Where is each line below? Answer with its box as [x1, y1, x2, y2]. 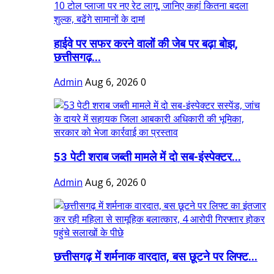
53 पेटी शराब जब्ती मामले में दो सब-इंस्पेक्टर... [54, 150, 241, 164]
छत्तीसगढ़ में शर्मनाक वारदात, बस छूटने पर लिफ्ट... [54, 250, 257, 264]
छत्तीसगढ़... [54, 50, 101, 64]
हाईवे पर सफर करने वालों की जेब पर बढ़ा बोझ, [54, 37, 238, 51]
